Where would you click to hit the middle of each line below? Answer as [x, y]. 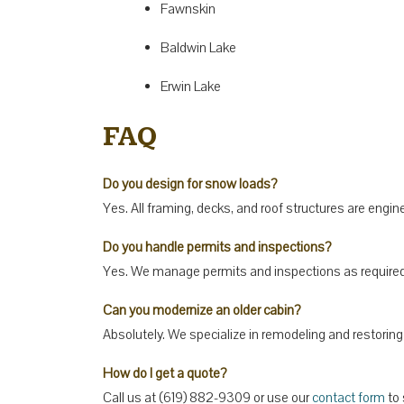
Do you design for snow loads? [190, 184]
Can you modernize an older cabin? [202, 310]
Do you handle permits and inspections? [217, 247]
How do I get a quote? [165, 373]
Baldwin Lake [198, 47]
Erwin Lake [191, 86]
